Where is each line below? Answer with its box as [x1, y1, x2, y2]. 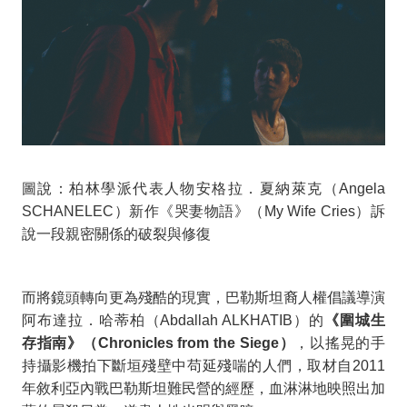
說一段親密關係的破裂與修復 [22, 225, 211, 242]
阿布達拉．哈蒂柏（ [22, 312, 161, 328]
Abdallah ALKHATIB [160, 312, 293, 328]
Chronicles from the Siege [97, 334, 279, 351]
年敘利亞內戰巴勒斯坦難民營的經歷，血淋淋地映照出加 [22, 380, 385, 396]
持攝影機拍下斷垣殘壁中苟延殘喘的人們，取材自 [22, 357, 352, 373]
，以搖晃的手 [294, 334, 386, 351]
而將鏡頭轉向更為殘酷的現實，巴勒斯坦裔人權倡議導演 [22, 289, 385, 305]
